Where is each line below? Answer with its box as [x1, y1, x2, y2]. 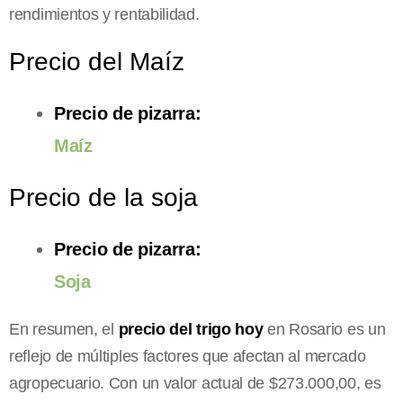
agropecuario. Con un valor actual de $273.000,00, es [9, 374, 381, 393]
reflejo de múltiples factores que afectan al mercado [9, 347, 366, 366]
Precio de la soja [9, 184, 198, 212]
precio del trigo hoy [118, 320, 264, 339]
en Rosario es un [263, 320, 386, 339]
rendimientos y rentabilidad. [9, 5, 200, 24]
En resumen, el [9, 320, 119, 339]
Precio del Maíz [9, 48, 184, 76]
